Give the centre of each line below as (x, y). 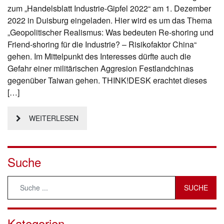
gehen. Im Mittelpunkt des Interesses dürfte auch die (99, 56)
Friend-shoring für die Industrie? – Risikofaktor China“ (102, 44)
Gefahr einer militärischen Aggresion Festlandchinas (100, 68)
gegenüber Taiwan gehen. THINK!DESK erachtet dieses (107, 80)
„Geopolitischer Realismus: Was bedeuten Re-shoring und (110, 32)
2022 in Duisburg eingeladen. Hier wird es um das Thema (110, 20)
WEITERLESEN (54, 118)
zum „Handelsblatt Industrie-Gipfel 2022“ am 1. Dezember (109, 8)
